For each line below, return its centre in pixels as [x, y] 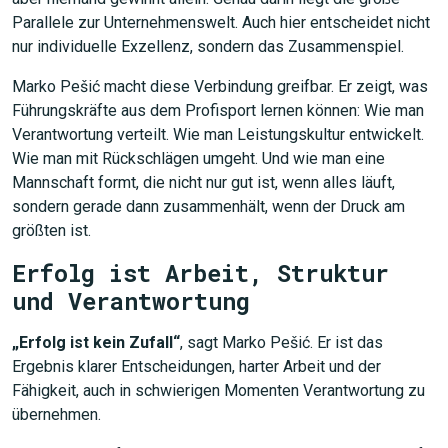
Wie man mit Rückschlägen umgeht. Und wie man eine [198, 158]
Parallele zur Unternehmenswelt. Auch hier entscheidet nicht [221, 22]
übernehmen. [56, 414]
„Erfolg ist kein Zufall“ [96, 342]
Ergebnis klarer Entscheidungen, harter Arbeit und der [196, 366]
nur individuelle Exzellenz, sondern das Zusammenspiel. [208, 46]
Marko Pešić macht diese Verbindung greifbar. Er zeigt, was [220, 86]
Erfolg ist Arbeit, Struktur [200, 272]
